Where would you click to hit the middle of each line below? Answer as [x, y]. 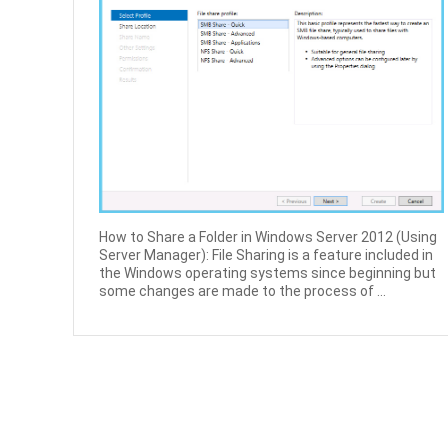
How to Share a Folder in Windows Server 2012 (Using [268, 237]
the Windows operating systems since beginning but [268, 273]
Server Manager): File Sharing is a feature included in [266, 255]
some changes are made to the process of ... [243, 291]
